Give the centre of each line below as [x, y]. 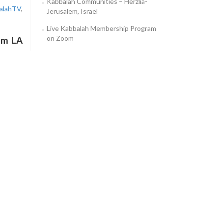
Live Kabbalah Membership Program [101, 28]
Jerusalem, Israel [72, 11]
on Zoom [60, 38]
